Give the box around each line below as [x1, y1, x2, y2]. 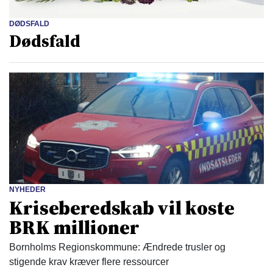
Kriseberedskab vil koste [9, 194, 235, 221]
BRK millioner [9, 213, 140, 241]
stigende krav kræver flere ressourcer [9, 256, 169, 267]
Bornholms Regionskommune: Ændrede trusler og [9, 241, 225, 252]
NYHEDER [9, 185, 46, 194]
